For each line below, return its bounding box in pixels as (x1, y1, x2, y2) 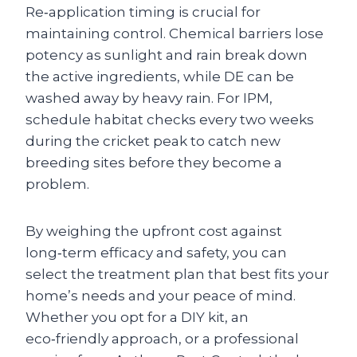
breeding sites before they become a (25, 155, 282, 171)
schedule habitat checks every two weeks (25, 112, 314, 127)
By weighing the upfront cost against (25, 223, 282, 239)
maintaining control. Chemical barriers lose (25, 25, 324, 41)
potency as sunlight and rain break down (25, 47, 308, 63)
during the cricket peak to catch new (25, 133, 280, 149)
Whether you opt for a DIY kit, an (25, 309, 249, 325)
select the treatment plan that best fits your (25, 266, 329, 282)
